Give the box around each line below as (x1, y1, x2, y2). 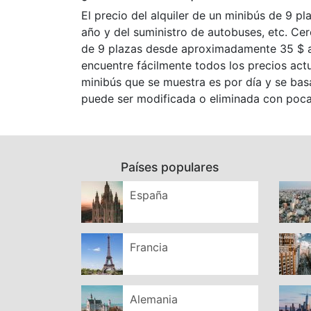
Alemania (130, 292, 178, 306)
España (130, 188, 168, 202)
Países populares (121, 160, 219, 174)
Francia (130, 240, 168, 254)
